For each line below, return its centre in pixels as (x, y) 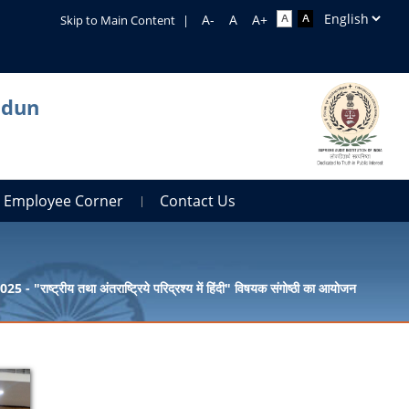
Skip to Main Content (117, 20)
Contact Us (198, 200)
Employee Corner (64, 200)
